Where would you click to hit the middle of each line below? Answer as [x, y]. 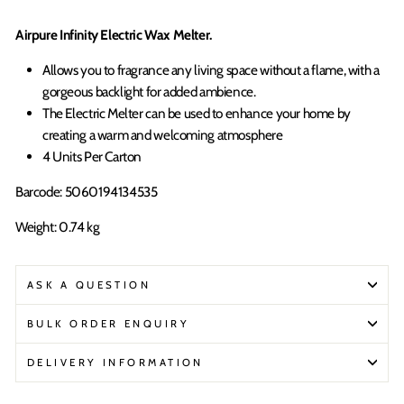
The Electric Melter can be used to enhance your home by [197, 113]
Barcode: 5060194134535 [87, 192]
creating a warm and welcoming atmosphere [163, 135]
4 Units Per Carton [92, 156]
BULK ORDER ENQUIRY [108, 324]
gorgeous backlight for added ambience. [149, 92]
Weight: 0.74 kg [58, 227]
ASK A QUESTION [89, 285]
